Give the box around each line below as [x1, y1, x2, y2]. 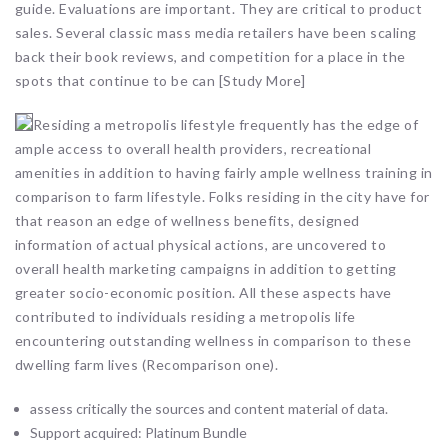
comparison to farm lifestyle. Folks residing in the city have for [15, 187, 430, 205]
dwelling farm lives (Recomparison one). [15, 355, 279, 373]
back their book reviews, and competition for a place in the [15, 47, 406, 65]
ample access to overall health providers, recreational [15, 139, 372, 157]
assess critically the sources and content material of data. [30, 399, 389, 417]
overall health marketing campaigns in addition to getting [15, 259, 397, 277]
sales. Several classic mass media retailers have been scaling [15, 23, 417, 41]
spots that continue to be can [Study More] [15, 71, 306, 89]
